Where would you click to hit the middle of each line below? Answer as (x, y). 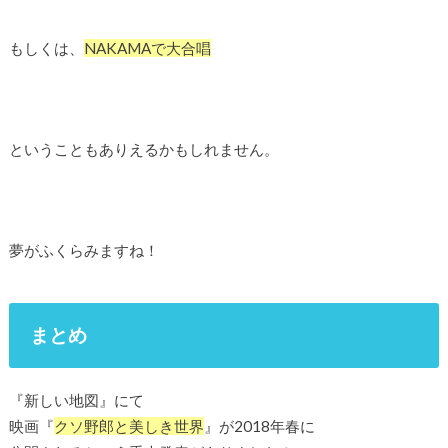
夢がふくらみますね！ (83, 249)
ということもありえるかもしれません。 (143, 148)
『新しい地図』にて (76, 399)
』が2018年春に (259, 425)
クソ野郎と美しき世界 (128, 425)
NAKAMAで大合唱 (147, 47)
